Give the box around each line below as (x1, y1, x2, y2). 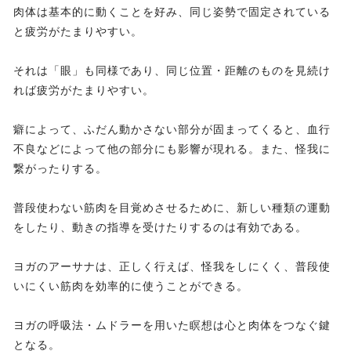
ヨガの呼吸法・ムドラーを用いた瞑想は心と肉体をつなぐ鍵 (13, 319, 331, 332)
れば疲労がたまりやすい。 (13, 84, 154, 97)
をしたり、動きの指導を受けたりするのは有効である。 (13, 221, 307, 234)
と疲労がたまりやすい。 (13, 25, 143, 38)
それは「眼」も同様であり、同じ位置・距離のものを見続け (13, 64, 331, 78)
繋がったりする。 (13, 162, 107, 175)
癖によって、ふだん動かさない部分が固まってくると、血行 (13, 123, 331, 136)
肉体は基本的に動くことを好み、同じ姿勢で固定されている (13, 5, 331, 19)
